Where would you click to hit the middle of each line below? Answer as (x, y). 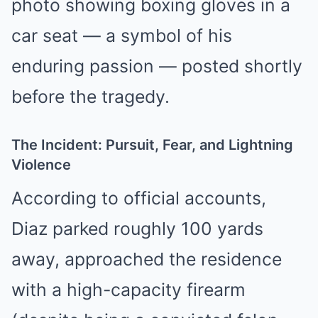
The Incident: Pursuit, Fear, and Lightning (152, 145)
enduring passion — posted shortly (157, 66)
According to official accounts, (139, 198)
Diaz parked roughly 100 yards (137, 229)
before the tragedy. (91, 97)
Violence (41, 165)
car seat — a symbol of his (122, 36)
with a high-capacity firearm (128, 290)
